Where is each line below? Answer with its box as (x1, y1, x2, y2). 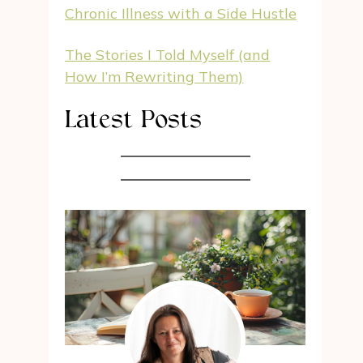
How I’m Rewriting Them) (65, 67, 244, 86)
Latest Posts (65, 109, 203, 135)
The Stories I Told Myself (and (65, 45, 271, 64)
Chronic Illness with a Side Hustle (65, 4, 297, 23)
